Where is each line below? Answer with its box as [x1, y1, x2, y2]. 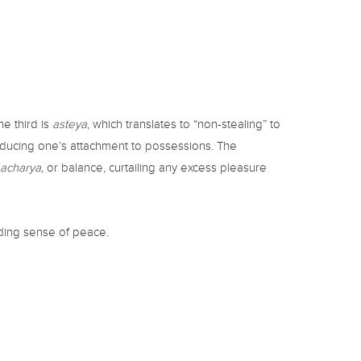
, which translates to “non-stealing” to [87, 117, 280, 135]
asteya [52, 117, 87, 135]
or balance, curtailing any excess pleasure [47, 160, 267, 179]
